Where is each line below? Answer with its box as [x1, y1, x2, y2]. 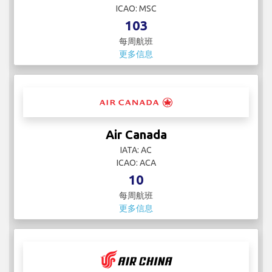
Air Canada [105, 127, 167, 142]
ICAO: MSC [115, 4, 157, 14]
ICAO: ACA [116, 158, 156, 168]
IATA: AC [120, 145, 152, 155]
